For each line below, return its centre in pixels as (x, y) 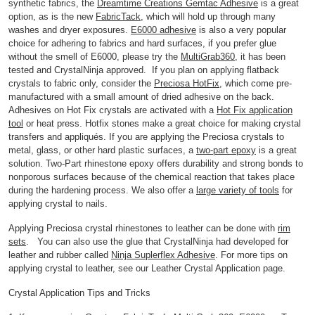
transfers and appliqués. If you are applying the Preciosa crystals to (146, 136)
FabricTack (118, 16)
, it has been (260, 56)
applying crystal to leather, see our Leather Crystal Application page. (148, 268)
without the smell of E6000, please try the (95, 56)
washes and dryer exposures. (70, 30)
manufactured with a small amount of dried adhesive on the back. (141, 96)
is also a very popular (241, 30)
